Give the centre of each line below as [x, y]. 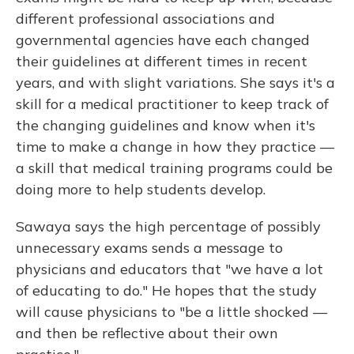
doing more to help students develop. [141, 189]
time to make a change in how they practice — [175, 147]
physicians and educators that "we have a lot [169, 269]
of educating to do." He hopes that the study [166, 290]
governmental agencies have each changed [163, 40]
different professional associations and [145, 19]
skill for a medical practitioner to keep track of [172, 104]
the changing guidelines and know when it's [166, 125]
